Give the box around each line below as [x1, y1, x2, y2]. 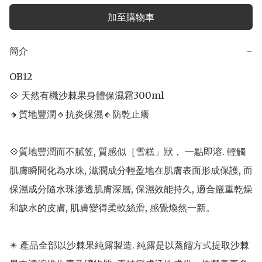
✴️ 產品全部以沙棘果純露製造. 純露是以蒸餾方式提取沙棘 [9, 239, 249, 251]
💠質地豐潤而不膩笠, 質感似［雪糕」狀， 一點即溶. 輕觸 [9, 145, 246, 157]
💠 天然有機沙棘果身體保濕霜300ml [9, 89, 199, 101]
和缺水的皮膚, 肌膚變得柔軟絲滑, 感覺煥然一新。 [9, 201, 215, 213]
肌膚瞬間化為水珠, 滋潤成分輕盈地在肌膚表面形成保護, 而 [9, 164, 253, 176]
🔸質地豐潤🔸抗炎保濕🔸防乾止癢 [9, 108, 150, 120]
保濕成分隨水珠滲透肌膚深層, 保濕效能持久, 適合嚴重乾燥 [9, 182, 253, 195]
